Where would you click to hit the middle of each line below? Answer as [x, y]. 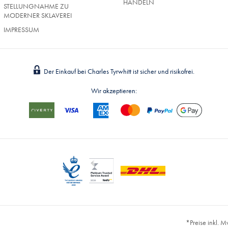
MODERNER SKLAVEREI [38, 15]
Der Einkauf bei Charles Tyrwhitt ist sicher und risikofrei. [119, 71]
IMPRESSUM [21, 29]
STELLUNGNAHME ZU [36, 6]
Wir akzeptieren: [114, 90]
